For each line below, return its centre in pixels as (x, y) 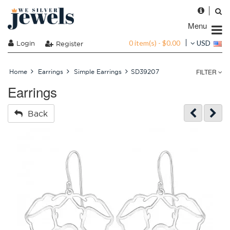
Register (70, 43)
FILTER (207, 72)
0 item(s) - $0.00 (155, 43)
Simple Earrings (98, 72)
